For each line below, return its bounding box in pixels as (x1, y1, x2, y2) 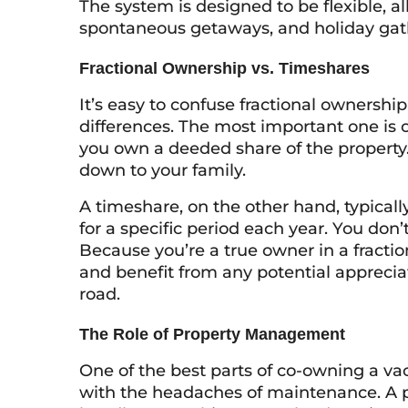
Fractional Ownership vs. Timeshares (79, 59, 370, 77)
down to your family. (79, 160, 246, 180)
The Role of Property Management (79, 325, 345, 343)
